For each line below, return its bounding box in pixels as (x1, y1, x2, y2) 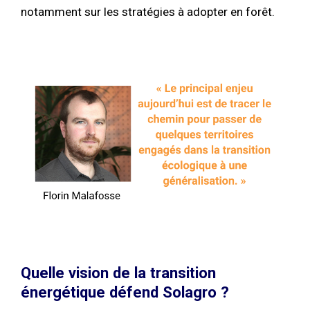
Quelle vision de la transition (21, 263, 216, 282)
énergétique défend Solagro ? (21, 282, 229, 301)
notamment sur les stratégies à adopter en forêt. (21, 5, 275, 19)
